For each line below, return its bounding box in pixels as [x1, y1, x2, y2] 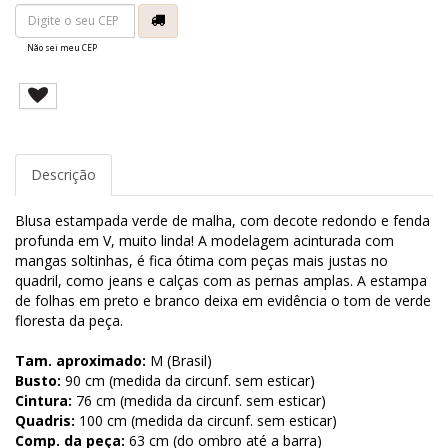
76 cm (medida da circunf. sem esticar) [72, 390, 326, 410]
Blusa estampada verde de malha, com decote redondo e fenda [15, 210, 430, 230]
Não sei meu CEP [27, 41, 97, 53]
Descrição [31, 164, 96, 184]
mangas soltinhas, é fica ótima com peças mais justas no [15, 250, 388, 270]
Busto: [15, 370, 61, 390]
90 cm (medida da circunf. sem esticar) [61, 370, 315, 390]
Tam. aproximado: [15, 350, 146, 370]
